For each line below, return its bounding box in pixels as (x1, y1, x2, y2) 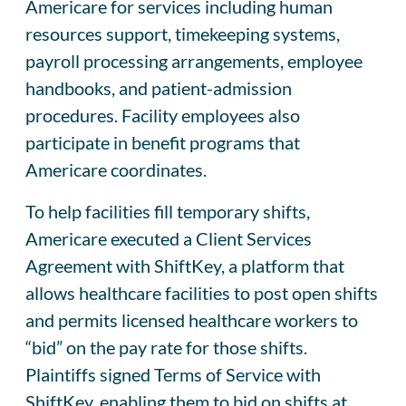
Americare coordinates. (25, 158, 207, 180)
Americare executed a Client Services (25, 227, 312, 249)
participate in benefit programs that (25, 130, 300, 153)
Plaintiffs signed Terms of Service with (25, 362, 321, 385)
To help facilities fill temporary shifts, (25, 199, 310, 222)
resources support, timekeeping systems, (25, 22, 340, 44)
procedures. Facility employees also (25, 103, 300, 126)
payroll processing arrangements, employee (25, 49, 362, 72)
